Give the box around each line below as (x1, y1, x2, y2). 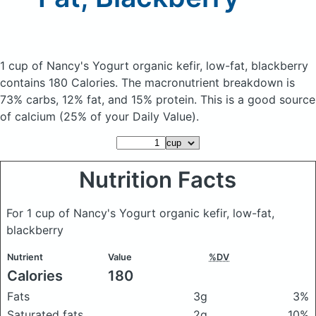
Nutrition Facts (79, 166, 237, 193)
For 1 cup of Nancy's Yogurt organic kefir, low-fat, (6, 206, 274, 220)
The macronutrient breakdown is (121, 75, 295, 90)
